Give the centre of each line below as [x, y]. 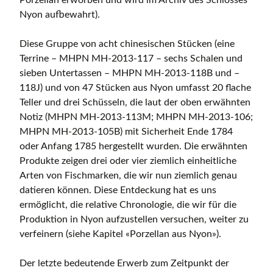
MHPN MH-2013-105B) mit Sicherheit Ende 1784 [126, 132]
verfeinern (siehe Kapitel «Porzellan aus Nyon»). [120, 234]
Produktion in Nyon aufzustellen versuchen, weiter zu [134, 220]
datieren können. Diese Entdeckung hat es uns [118, 190]
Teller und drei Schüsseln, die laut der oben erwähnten [135, 103]
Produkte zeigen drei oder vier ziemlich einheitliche [128, 161]
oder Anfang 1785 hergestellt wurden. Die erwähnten [133, 147]
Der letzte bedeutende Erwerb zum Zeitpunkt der [124, 264]
